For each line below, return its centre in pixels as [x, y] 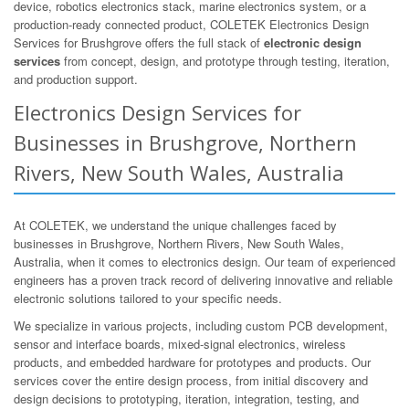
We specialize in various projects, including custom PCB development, [201, 325]
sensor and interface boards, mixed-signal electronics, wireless [180, 343]
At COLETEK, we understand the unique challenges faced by [175, 225]
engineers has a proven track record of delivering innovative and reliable [203, 279]
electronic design [313, 42]
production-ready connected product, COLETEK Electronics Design [191, 24]
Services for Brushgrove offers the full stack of [139, 42]
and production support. [76, 79]
